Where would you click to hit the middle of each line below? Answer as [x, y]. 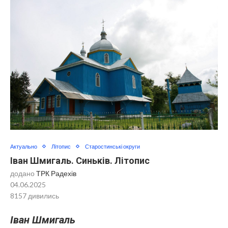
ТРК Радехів [56, 173]
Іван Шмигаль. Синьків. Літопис [80, 161]
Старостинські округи [112, 146]
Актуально [24, 146]
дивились [43, 196]
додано [23, 173]
